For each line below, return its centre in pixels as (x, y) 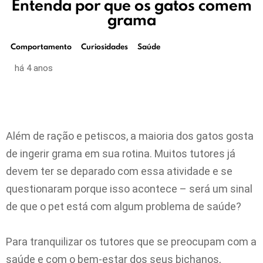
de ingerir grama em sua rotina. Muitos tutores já (121, 154)
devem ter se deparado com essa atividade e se (119, 171)
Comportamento (41, 47)
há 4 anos (34, 68)
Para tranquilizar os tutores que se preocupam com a (131, 242)
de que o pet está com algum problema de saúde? (124, 207)
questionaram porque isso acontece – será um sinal (129, 189)
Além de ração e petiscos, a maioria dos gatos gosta (130, 136)
